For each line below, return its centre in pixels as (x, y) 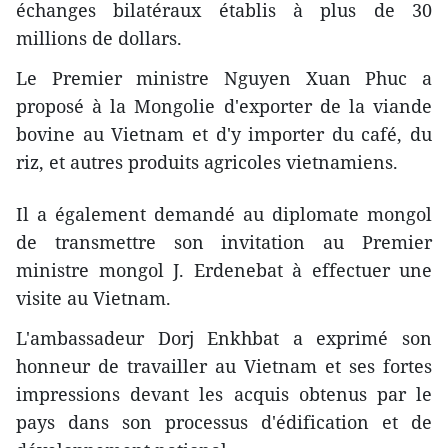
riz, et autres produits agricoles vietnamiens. (207, 161)
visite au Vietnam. (93, 297)
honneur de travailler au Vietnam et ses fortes (224, 365)
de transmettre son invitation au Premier (224, 241)
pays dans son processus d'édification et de (224, 421)
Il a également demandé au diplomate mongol (224, 213)
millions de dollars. (99, 37)
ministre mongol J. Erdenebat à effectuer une (224, 269)
